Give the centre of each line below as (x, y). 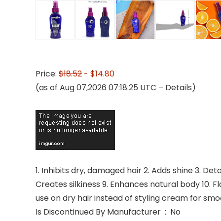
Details (179, 88)
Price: (47, 74)
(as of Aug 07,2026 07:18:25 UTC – (100, 88)
